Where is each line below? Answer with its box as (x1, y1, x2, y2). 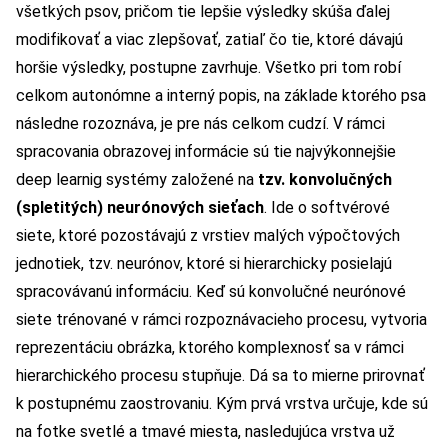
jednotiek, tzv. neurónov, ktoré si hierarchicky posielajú (16, 254, 392, 274)
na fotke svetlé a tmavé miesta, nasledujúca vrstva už (16, 422, 395, 442)
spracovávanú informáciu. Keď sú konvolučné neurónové (16, 282, 406, 302)
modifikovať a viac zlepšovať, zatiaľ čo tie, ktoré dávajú (16, 30, 403, 50)
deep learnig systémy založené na (16, 170, 258, 190)
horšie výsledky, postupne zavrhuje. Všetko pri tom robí (16, 58, 401, 78)
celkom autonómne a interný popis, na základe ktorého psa (16, 86, 426, 106)
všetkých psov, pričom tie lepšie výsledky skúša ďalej (16, 2, 390, 22)
